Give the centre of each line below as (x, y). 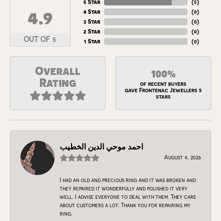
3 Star (92, 21)
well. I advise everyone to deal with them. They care (128, 196)
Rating (58, 82)
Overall (58, 71)
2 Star (92, 31)
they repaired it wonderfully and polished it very (124, 188)
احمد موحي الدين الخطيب (101, 147)
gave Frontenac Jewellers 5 (163, 90)
